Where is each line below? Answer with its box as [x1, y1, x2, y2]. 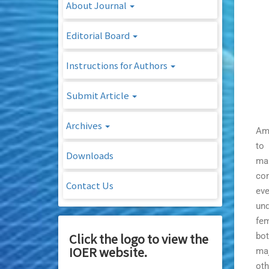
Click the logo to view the [69, 229, 208, 247]
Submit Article [66, 88, 131, 101]
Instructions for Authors [66, 58, 169, 71]
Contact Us [66, 178, 113, 192]
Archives [66, 118, 104, 131]
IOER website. [69, 243, 147, 261]
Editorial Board [66, 28, 131, 41]
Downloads [66, 148, 113, 162]
